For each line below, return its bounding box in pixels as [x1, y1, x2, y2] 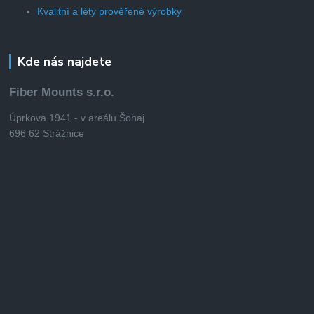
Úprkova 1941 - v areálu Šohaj [9, 111, 145, 123]
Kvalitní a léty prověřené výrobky [37, 5, 182, 17]
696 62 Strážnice [9, 127, 85, 139]
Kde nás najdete [17, 53, 111, 70]
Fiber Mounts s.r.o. [9, 85, 115, 99]
